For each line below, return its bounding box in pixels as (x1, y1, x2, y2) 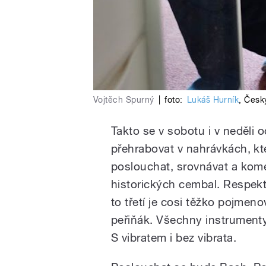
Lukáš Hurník (186, 94, 239, 104)
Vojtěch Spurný (93, 94, 154, 104)
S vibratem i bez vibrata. (111, 230, 236, 244)
